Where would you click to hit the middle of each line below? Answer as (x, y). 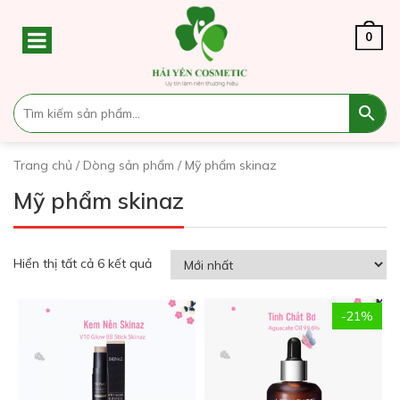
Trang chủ (43, 165)
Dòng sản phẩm (129, 165)
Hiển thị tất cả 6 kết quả (83, 263)
